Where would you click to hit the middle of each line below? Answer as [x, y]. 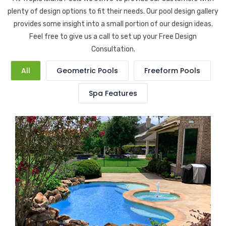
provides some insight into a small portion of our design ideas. [113, 24]
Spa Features [113, 94]
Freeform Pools [172, 71]
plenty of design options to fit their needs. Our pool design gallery [113, 12]
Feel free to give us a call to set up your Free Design [113, 37]
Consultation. [113, 49]
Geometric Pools [87, 71]
